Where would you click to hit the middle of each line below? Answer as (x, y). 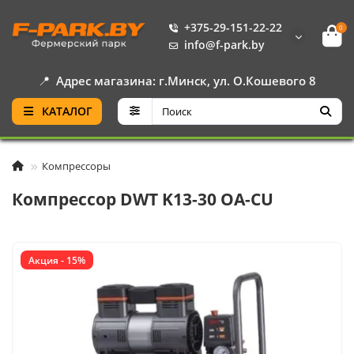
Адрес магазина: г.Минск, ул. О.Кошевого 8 (186, 81)
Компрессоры (76, 166)
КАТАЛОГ (67, 111)
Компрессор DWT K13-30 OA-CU (143, 199)
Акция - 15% (57, 260)
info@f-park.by (224, 45)
